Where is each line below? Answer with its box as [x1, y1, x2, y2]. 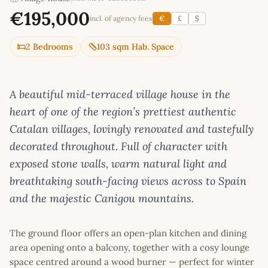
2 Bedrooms [26, 41, 73, 53]
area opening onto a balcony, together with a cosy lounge [10, 242, 249, 254]
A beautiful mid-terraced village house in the [10, 87, 230, 102]
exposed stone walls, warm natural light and [10, 157, 227, 171]
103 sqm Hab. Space [97, 41, 174, 53]
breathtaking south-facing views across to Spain [10, 174, 246, 188]
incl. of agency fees [90, 14, 153, 23]
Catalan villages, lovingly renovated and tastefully [10, 122, 254, 136]
